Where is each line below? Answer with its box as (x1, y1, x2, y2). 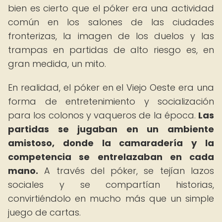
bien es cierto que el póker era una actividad (8, 2, 214, 14)
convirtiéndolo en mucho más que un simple (8, 192, 214, 205)
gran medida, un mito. (8, 57, 106, 70)
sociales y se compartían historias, (8, 178, 214, 191)
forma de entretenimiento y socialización (8, 95, 214, 108)
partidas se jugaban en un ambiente (8, 123, 214, 135)
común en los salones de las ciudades (8, 16, 214, 28)
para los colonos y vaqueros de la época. (8, 109, 198, 121)
